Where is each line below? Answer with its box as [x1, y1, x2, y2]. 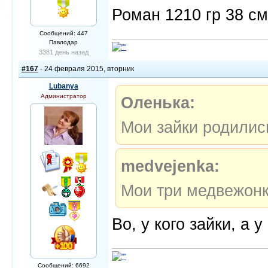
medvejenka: [121, 157, 220, 175]
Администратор [40, 93, 87, 99]
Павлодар [49, 39, 78, 45]
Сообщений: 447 [39, 30, 88, 36]
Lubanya [48, 82, 78, 90]
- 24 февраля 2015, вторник [38, 65, 134, 73]
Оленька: [121, 93, 195, 112]
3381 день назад [38, 48, 89, 56]
